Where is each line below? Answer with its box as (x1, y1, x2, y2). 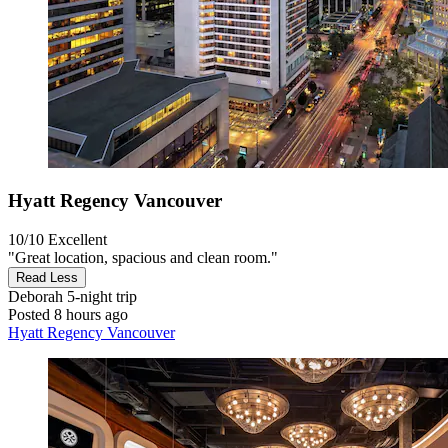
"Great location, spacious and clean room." (8, 248, 278, 266)
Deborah (8, 287, 63, 305)
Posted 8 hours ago (8, 305, 128, 323)
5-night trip (63, 287, 137, 305)
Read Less (16, 269, 78, 285)
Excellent (48, 230, 107, 248)
